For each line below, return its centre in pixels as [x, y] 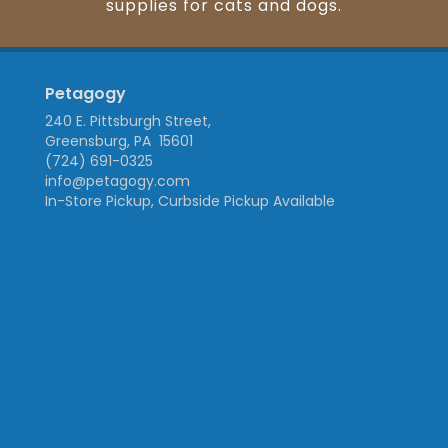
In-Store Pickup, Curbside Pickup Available [190, 201]
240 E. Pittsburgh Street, [128, 121]
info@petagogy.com [117, 181]
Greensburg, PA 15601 [119, 141]
